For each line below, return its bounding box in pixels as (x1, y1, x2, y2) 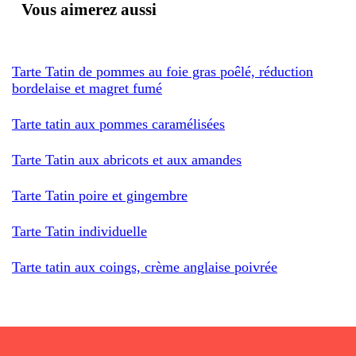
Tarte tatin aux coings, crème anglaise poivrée (12, 258, 277, 275)
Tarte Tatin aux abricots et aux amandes (12, 151, 242, 168)
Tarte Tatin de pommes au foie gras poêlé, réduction (12, 63, 313, 79)
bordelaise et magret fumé (12, 79, 162, 96)
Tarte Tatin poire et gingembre (12, 187, 188, 203)
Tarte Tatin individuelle (12, 222, 147, 239)
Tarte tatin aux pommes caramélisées (12, 115, 225, 132)
